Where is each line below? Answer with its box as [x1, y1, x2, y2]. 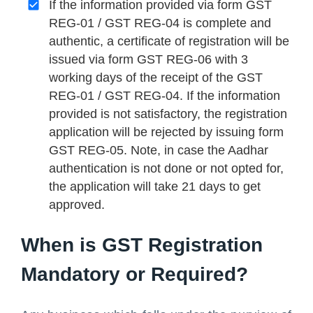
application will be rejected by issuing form [49, 125, 284, 139]
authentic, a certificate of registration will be [49, 34, 289, 48]
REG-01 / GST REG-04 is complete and [49, 16, 271, 30]
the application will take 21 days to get [49, 180, 261, 194]
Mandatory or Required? [21, 263, 248, 285]
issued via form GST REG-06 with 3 [49, 52, 248, 66]
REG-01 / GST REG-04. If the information [49, 89, 280, 103]
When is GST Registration [21, 234, 263, 256]
